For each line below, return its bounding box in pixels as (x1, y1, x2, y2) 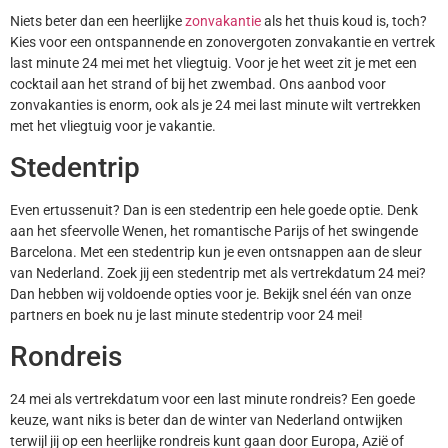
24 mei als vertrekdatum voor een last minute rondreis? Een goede (10, 391, 415, 408)
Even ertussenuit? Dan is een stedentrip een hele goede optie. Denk (10, 201, 418, 218)
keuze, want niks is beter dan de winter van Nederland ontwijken (10, 412, 403, 429)
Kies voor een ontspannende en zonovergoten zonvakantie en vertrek (10, 33, 435, 50)
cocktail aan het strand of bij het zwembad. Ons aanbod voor (10, 75, 386, 92)
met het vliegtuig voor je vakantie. (10, 117, 216, 134)
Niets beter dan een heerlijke (10, 12, 185, 29)
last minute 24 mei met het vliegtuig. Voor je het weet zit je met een (10, 54, 417, 71)
